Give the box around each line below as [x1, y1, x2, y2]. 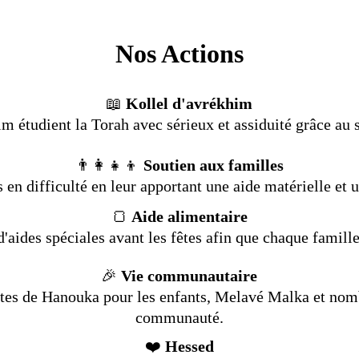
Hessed [160, 337, 214, 356]
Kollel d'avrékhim [122, 95, 253, 113]
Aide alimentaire [131, 208, 248, 226]
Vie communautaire [121, 267, 258, 285]
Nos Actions [115, 39, 244, 69]
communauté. [135, 309, 224, 327]
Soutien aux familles [143, 156, 284, 175]
